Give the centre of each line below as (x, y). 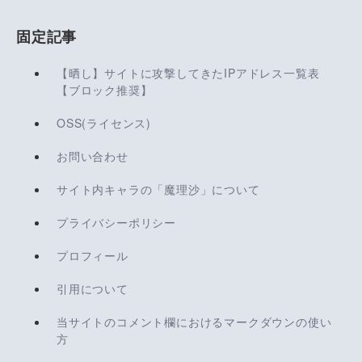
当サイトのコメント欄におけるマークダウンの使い (194, 321)
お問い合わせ (93, 156)
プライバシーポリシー (116, 222)
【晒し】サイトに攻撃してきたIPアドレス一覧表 (188, 72)
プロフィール (93, 255)
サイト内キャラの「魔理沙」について (158, 189)
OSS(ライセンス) (104, 122)
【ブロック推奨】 (105, 89)
